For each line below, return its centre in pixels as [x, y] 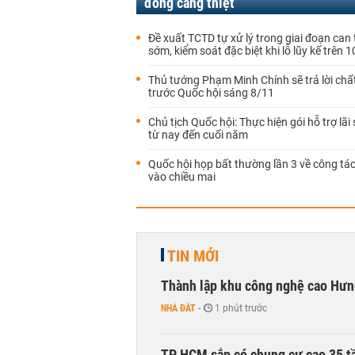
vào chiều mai [182, 177]
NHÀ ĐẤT [178, 308]
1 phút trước [241, 308]
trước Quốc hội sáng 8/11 [211, 93]
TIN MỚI [193, 256]
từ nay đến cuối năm [198, 135]
